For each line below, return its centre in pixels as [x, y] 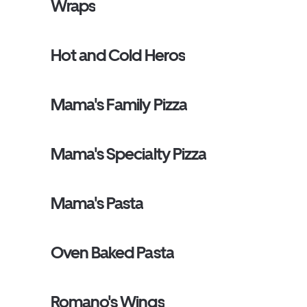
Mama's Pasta [97, 203]
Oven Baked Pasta [112, 253]
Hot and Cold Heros [118, 55]
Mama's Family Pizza [119, 105]
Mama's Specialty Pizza [128, 154]
